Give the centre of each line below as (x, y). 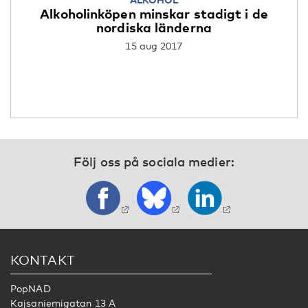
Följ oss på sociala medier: (154, 162)
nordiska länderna (154, 27)
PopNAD (31, 289)
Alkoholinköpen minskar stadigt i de (154, 14)
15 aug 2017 (154, 46)
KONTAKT (43, 260)
